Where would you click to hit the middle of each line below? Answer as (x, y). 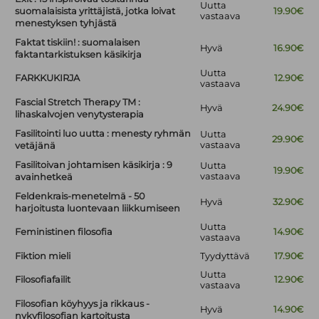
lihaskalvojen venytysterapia (80, 115)
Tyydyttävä (225, 256)
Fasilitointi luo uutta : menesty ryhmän (103, 134)
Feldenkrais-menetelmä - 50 (80, 197)
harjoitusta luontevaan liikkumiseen (98, 209)
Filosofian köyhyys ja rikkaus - (83, 304)
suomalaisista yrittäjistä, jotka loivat (95, 11)
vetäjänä (36, 146)
